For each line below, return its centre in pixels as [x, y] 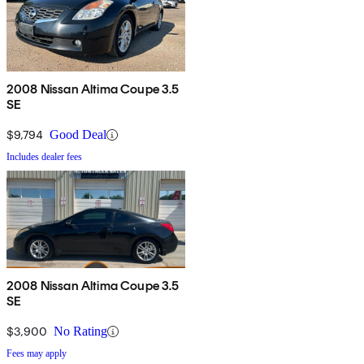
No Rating [80, 331]
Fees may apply [37, 354]
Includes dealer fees [44, 157]
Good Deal [78, 135]
